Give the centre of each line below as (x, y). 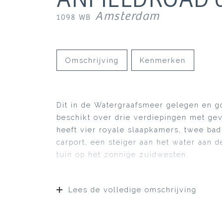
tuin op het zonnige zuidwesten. (123, 154)
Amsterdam (128, 17)
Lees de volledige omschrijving (133, 190)
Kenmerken (163, 60)
